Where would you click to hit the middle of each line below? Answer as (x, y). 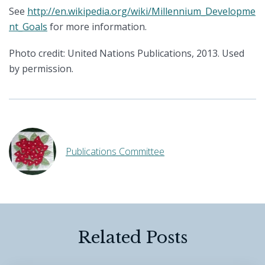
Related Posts (132, 238)
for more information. (97, 26)
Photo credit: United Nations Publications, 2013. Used (127, 54)
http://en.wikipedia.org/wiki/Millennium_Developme (141, 11)
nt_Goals (28, 26)
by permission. (41, 69)
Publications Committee (115, 152)
